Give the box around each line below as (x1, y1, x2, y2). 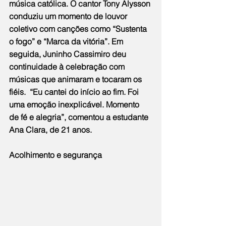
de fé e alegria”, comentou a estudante (9, 111, 150, 122)
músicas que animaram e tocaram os (9, 74, 144, 84)
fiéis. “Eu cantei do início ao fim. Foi (9, 86, 141, 97)
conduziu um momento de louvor (9, 11, 129, 21)
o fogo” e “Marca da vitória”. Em (9, 36, 125, 46)
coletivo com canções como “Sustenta (9, 23, 149, 34)
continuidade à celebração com (9, 61, 127, 72)
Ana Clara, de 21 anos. (9, 124, 92, 135)
